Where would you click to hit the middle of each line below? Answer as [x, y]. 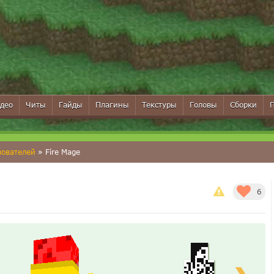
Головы [203, 105]
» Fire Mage [58, 152]
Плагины [112, 105]
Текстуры [159, 105]
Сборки [243, 105]
